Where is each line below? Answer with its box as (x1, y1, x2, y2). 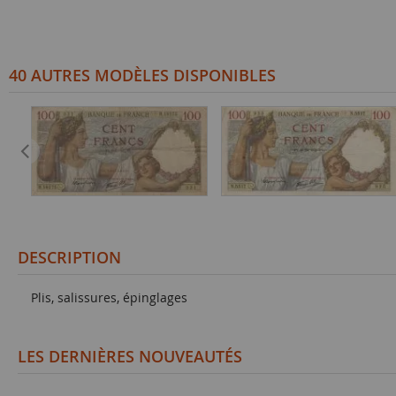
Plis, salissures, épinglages (31, 289, 187, 306)
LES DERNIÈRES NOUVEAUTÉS (18, 346, 242, 367)
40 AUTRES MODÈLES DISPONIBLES (9, 65, 276, 86)
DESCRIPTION (18, 247, 121, 268)
